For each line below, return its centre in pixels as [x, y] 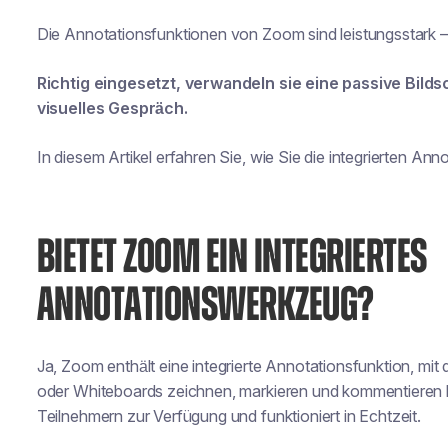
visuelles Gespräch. [112, 108]
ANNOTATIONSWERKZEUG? [205, 306]
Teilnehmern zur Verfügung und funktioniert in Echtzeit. [228, 416]
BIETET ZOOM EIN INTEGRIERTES [231, 258]
